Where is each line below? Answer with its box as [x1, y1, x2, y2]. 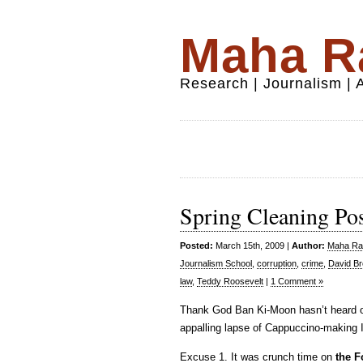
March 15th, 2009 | [213, 241, 292, 250]
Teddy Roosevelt [197, 276, 263, 286]
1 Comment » [271, 276, 323, 286]
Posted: [180, 241, 213, 250]
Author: [292, 241, 325, 250]
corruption [257, 258, 297, 268]
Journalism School [180, 258, 252, 268]
